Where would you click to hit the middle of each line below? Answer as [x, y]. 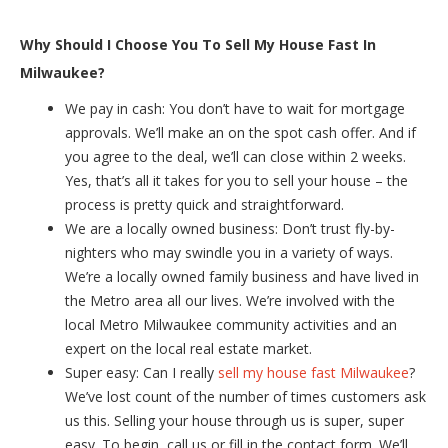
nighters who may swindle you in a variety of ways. [229, 252]
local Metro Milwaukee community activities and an [231, 324]
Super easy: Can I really [141, 372]
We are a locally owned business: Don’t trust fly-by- [230, 228]
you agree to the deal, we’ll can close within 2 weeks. [235, 156]
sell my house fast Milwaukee [313, 372]
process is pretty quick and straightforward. [204, 204]
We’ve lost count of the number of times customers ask [245, 396]
